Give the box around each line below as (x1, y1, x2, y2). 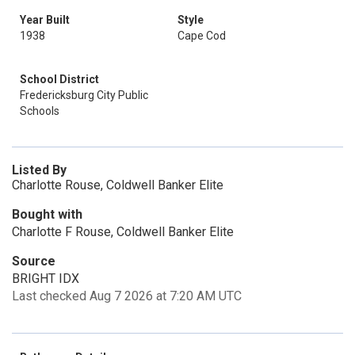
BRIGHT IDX (12, 271, 79, 286)
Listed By (12, 162, 67, 177)
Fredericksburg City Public (20, 89, 148, 101)
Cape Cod (177, 29, 226, 42)
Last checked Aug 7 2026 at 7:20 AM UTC (12, 288, 242, 303)
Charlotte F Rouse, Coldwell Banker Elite (12, 224, 234, 239)
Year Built (20, 13, 70, 26)
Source (12, 254, 55, 269)
